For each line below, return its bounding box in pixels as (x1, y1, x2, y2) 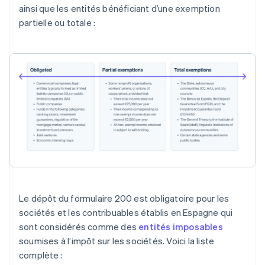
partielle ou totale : (19, 17, 96, 29)
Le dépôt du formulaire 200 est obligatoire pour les (19, 192, 230, 204)
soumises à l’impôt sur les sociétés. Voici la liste (19, 234, 215, 247)
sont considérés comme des (19, 220, 139, 232)
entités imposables (138, 220, 223, 232)
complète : (19, 248, 63, 261)
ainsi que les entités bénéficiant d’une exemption (19, 2, 220, 15)
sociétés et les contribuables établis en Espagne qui (19, 206, 233, 218)
